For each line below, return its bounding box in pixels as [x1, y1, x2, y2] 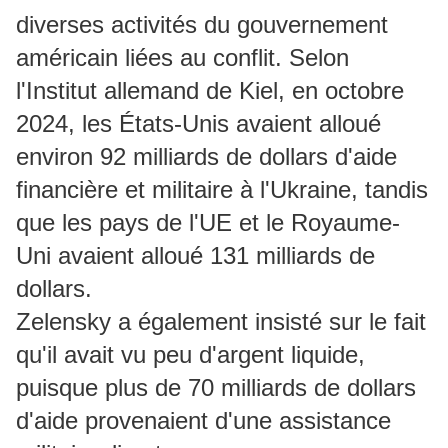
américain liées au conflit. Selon [16, 43, 349, 71]
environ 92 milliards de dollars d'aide [16, 142, 397, 170]
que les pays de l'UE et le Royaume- [16, 208, 400, 236]
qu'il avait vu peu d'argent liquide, [16, 340, 365, 368]
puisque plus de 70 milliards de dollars [16, 373, 416, 401]
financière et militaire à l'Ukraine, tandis [16, 175, 428, 203]
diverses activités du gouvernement [16, 10, 388, 38]
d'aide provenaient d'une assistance [16, 406, 391, 434]
